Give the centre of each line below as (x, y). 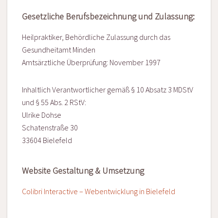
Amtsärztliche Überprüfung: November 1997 (91, 63)
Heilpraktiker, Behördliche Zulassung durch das (96, 37)
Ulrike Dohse (42, 115)
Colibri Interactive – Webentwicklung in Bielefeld (99, 191)
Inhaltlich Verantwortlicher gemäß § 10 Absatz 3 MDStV (108, 90)
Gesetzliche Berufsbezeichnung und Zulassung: (108, 17)
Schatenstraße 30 (50, 128)
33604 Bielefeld (47, 140)
